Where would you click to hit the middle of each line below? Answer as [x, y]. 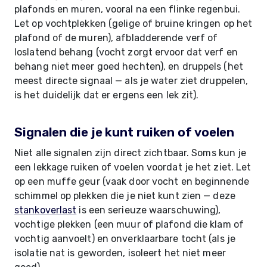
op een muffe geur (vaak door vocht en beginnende [132, 181]
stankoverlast [46, 210]
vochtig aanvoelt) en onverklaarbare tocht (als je [125, 239]
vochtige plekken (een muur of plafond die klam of [129, 224]
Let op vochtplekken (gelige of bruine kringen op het [133, 24]
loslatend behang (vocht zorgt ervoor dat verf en [126, 52]
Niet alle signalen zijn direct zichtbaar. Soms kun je [131, 153]
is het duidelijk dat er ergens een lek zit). [107, 95]
